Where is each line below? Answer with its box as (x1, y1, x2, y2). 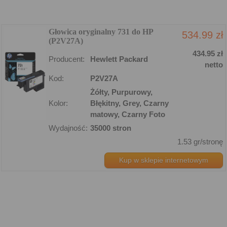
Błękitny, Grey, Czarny (90, 98, 169, 107)
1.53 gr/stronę (177, 137, 223, 146)
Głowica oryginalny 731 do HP (49, 27, 153, 36)
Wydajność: (49, 123, 88, 132)
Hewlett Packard (90, 54, 148, 63)
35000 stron (90, 123, 131, 132)
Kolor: (49, 98, 68, 107)
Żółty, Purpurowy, (90, 87, 153, 96)
